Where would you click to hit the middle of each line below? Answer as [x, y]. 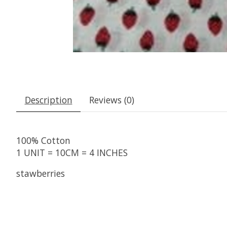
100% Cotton [43, 141]
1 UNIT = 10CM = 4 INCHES [72, 153]
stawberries [42, 173]
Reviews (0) [111, 100]
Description [48, 100]
